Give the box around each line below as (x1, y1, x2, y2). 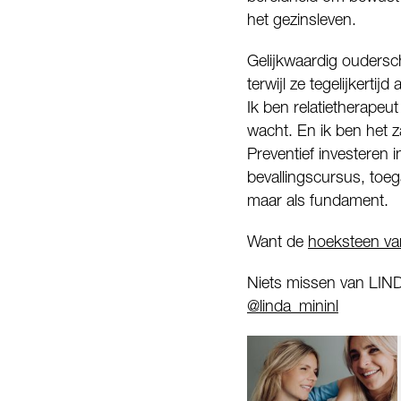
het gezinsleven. (247, 10, 356, 30)
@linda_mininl (247, 296, 338, 316)
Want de (247, 232, 308, 252)
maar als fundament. (247, 191, 388, 210)
